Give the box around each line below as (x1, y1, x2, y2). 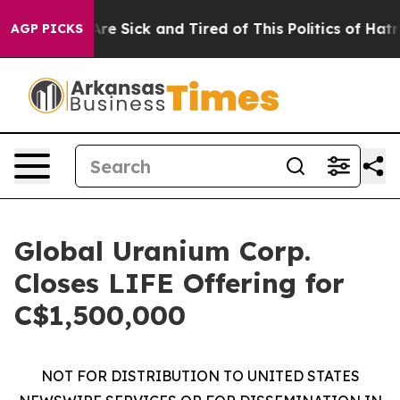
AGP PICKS (11, 21, 83, 37)
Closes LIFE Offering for (14, 266, 345, 300)
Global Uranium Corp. (14, 234, 311, 268)
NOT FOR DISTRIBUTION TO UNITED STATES (40, 367, 360, 385)
